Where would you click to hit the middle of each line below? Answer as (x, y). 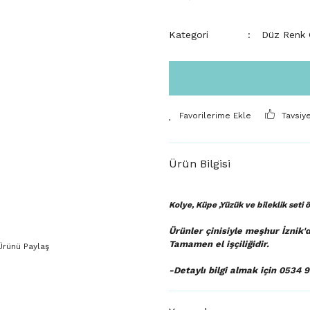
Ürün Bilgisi (200, 164)
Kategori (189, 35)
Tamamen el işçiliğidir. (219, 244)
